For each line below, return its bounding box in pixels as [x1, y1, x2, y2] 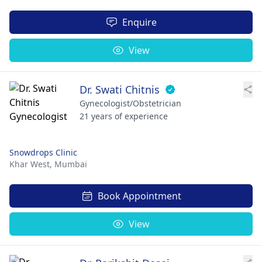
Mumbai [54, 158, 87, 170]
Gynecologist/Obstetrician [80, 98, 181, 109]
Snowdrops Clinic [9, 147, 77, 158]
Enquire [122, 16, 157, 29]
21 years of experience [80, 111, 168, 122]
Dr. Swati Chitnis [80, 82, 160, 96]
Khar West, [9, 158, 54, 170]
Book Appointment [97, 189, 181, 202]
